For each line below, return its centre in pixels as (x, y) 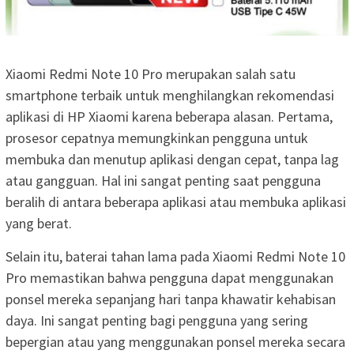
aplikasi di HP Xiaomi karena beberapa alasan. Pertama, (169, 117)
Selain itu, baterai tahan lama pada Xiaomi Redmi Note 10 (175, 257)
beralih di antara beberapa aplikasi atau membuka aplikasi (176, 202)
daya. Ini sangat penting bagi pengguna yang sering (157, 321)
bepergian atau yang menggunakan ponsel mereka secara (175, 342)
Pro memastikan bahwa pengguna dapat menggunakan (169, 278)
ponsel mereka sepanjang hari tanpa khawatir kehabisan (171, 299)
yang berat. (39, 224)
